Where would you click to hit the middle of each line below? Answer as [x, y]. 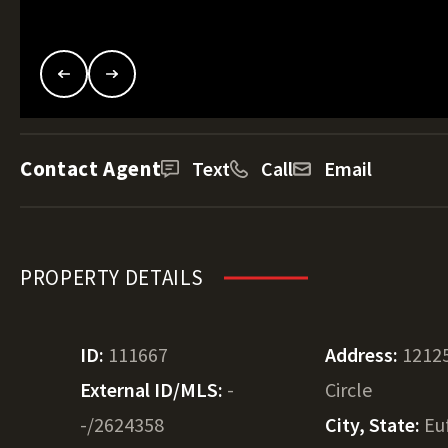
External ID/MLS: [153, 389]
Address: [364, 354]
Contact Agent [91, 168]
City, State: [375, 424]
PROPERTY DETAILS [112, 277]
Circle [349, 389]
